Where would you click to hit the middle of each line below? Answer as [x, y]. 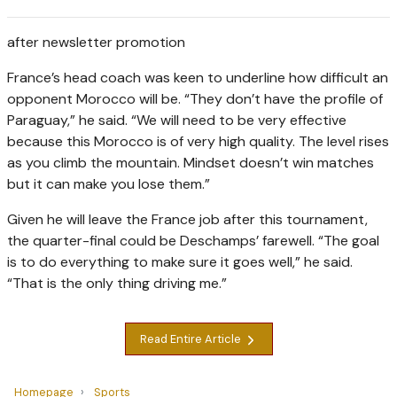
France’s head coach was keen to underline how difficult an [198, 78]
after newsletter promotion [96, 43]
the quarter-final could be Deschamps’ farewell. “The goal [193, 241]
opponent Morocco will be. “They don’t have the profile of [195, 99]
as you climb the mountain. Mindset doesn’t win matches [191, 163]
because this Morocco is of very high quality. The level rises [198, 142]
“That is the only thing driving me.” [117, 284]
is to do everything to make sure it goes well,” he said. [180, 262]
